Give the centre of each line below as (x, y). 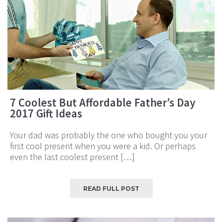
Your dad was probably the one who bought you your (109, 135)
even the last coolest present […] (72, 157)
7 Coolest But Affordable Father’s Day (103, 102)
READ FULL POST (111, 188)
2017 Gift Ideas (46, 113)
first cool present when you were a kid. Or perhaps (103, 146)
